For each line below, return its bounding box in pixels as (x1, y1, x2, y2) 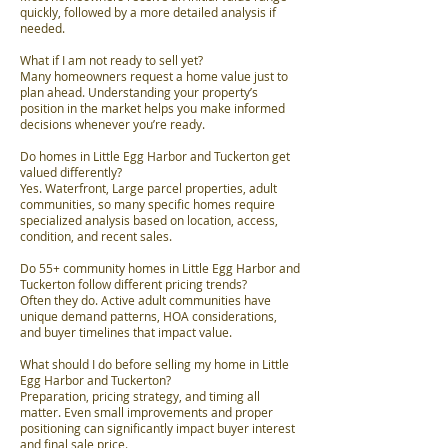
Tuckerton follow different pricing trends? (20, 277, 247, 292)
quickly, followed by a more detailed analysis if (20, 5, 276, 20)
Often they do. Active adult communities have (20, 293, 271, 308)
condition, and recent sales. (20, 229, 172, 244)
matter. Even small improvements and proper (20, 405, 273, 420)
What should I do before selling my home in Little (20, 357, 289, 372)
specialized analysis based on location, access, (20, 213, 278, 228)
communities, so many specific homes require (20, 197, 275, 212)
